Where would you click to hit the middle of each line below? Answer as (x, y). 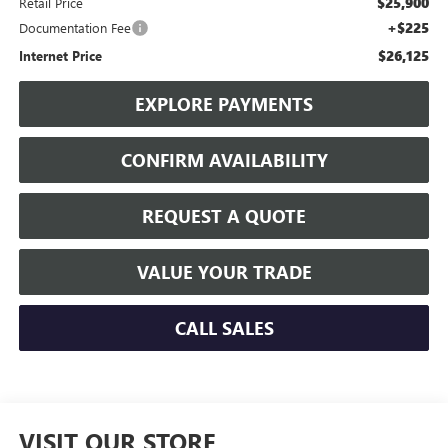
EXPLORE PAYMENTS (224, 103)
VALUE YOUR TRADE (224, 271)
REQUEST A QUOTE (224, 215)
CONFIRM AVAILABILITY (224, 159)
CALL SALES (224, 327)
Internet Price (60, 55)
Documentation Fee (74, 27)
